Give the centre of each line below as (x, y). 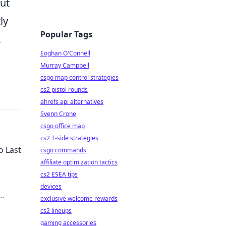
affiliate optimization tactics (79, 162)
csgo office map (63, 126)
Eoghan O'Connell (65, 53)
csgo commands (63, 150)
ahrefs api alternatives (72, 102)
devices (51, 186)
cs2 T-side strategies (69, 138)
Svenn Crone (58, 114)
